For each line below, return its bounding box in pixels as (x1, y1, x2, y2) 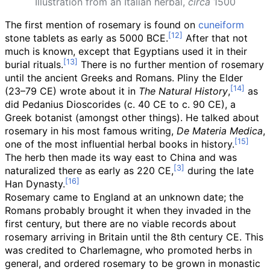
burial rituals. (5, 58, 63, 71)
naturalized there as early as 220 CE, (5, 165, 174, 177)
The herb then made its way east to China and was (5, 151, 237, 163)
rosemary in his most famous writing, (5, 125, 177, 137)
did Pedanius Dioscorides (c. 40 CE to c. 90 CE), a (5, 98, 236, 110)
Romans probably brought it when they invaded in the (5, 204, 251, 216)
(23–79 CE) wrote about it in (5, 85, 139, 97)
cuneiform (198, 19, 244, 31)
